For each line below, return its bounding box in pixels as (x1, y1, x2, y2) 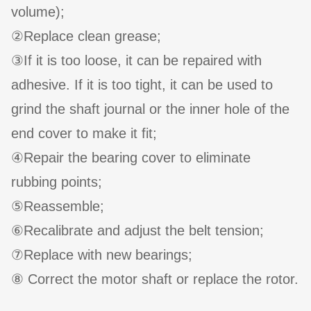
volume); (11, 4, 65, 20)
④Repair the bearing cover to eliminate (11, 150, 251, 166)
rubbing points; (11, 174, 102, 190)
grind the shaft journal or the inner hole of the (11, 101, 289, 117)
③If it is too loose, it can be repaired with (11, 53, 262, 69)
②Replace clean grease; (11, 28, 161, 44)
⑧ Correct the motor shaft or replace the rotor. (11, 271, 299, 287)
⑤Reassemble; (11, 199, 104, 215)
